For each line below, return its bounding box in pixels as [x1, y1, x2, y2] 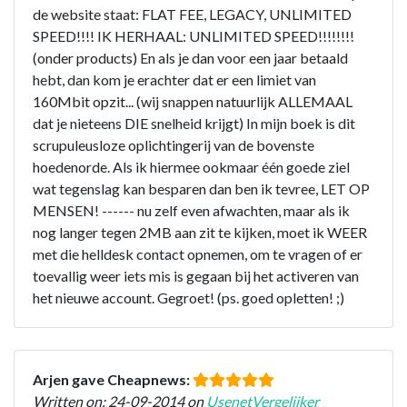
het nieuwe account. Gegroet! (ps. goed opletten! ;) [33, 288, 344, 306]
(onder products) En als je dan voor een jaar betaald [33, 48, 348, 66]
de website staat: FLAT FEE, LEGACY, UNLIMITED [33, 5, 352, 23]
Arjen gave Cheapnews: [33, 370, 193, 388]
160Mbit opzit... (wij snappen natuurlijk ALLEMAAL [33, 92, 352, 110]
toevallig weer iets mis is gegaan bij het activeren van [33, 266, 359, 284]
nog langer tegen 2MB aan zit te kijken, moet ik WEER [33, 223, 367, 241]
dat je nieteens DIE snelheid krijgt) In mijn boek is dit [33, 114, 355, 132]
